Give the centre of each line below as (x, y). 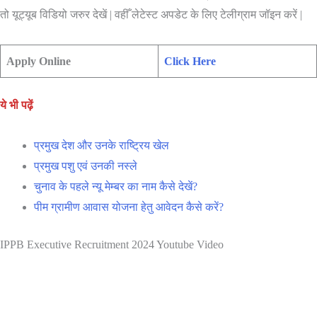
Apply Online (39, 62)
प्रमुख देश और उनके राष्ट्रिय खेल (102, 146)
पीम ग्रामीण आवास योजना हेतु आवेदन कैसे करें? (129, 207)
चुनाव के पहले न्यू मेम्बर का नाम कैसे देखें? (116, 187)
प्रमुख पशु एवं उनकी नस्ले (86, 166)
